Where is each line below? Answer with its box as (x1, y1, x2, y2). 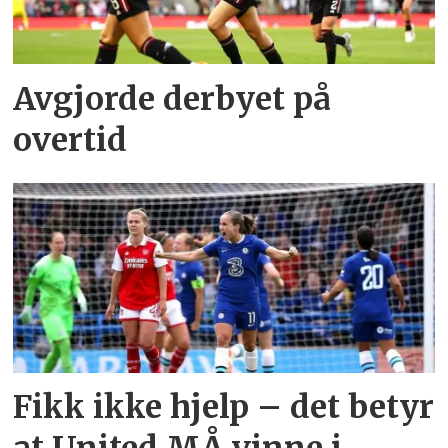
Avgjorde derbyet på (13, 78, 332, 119)
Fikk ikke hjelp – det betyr (13, 387, 435, 428)
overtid (13, 119, 128, 160)
